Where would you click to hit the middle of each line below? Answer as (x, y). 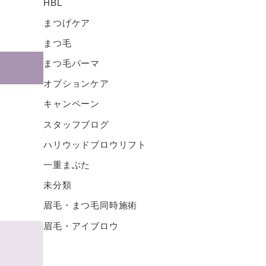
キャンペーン (72, 103)
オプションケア (76, 83)
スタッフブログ (76, 123)
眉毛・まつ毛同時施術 (91, 205)
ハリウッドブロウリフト (95, 144)
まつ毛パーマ (72, 63)
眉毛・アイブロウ (81, 225)
